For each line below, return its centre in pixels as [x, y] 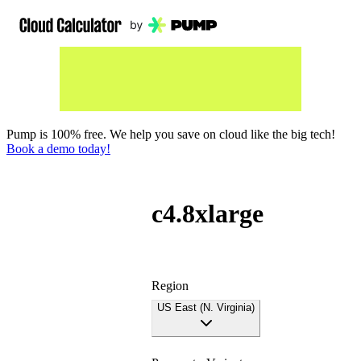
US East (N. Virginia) [206, 307]
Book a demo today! [58, 149]
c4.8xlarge [207, 214]
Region [170, 285]
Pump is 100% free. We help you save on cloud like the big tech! [171, 134]
